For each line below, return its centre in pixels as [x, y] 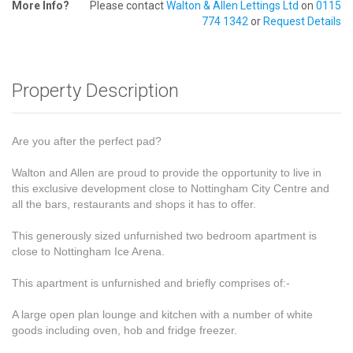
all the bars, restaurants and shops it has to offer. [134, 204]
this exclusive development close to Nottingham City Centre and [171, 188]
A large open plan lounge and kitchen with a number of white [162, 314]
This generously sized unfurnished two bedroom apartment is [164, 236]
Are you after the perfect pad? [87, 141]
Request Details [302, 21]
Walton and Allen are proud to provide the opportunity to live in [167, 173]
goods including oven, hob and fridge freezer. [124, 330]
